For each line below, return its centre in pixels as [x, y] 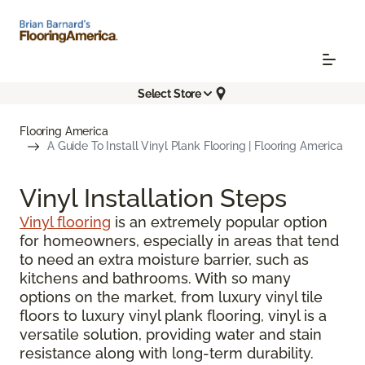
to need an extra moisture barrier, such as [164, 260]
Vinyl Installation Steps [153, 198]
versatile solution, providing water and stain [171, 335]
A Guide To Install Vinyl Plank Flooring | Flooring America [195, 146]
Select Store [169, 93]
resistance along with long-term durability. [167, 354]
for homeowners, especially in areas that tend [179, 241]
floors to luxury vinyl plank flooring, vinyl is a [173, 316]
